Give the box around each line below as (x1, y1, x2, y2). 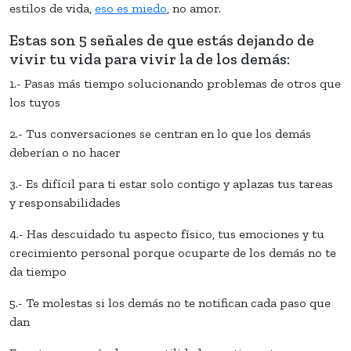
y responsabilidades (9, 194, 121, 210)
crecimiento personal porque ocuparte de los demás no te (9, 244, 336, 260)
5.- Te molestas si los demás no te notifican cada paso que (9, 295, 331, 310)
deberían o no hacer (9, 144, 121, 160)
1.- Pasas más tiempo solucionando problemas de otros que (9, 75, 341, 91)
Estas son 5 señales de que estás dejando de (9, 30, 314, 49)
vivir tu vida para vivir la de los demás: (9, 49, 290, 68)
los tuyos (9, 94, 60, 110)
